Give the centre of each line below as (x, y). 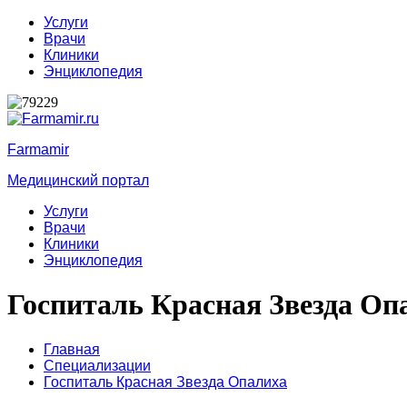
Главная (72, 349)
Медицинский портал (78, 180)
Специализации (97, 365)
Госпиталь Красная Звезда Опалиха (165, 382)
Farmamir (38, 149)
